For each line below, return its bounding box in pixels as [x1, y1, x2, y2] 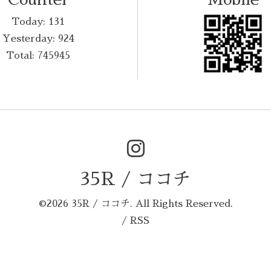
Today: [11, 17, 49, 27]
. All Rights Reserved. [129, 198, 233, 209]
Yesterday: [2, 34, 58, 44]
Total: [6, 51, 38, 61]
